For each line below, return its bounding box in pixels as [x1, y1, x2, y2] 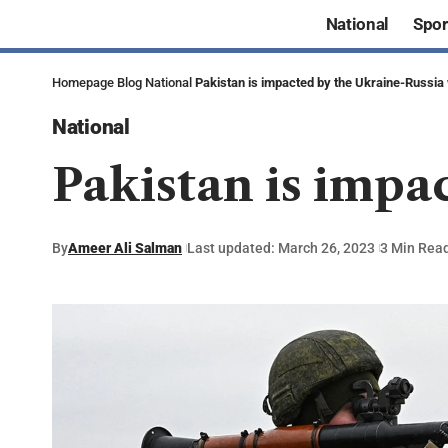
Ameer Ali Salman [68, 239, 182, 256]
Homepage [52, 75, 114, 91]
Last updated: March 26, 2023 [187, 239, 375, 256]
